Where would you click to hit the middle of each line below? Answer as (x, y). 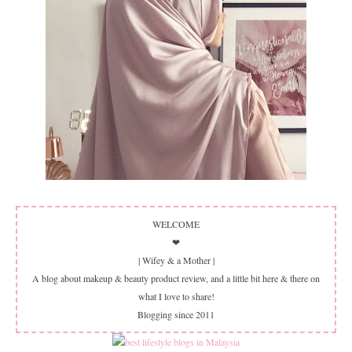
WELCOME (176, 224)
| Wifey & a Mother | (176, 260)
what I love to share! (176, 296)
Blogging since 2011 (176, 314)
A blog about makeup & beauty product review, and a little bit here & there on (176, 278)
